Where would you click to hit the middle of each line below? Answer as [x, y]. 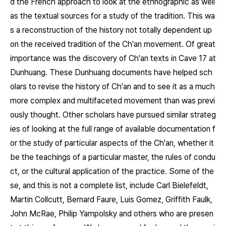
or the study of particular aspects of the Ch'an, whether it [112, 143]
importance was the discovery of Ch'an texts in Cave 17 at [113, 58]
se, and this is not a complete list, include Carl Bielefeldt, [109, 185]
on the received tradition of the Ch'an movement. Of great [113, 44]
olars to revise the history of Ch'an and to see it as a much [112, 87]
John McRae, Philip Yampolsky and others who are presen [112, 214]
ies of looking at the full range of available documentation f [113, 129]
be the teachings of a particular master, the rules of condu [113, 157]
